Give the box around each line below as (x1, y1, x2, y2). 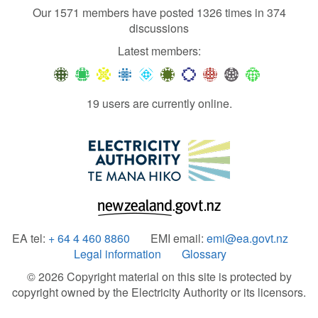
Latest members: (117, 43, 201, 60)
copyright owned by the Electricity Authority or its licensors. (12, 284, 306, 301)
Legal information (74, 246, 161, 263)
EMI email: (150, 230, 207, 247)
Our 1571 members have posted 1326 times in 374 (32, 4, 286, 21)
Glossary (182, 246, 226, 263)
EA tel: (12, 230, 48, 247)
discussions (129, 20, 189, 37)
